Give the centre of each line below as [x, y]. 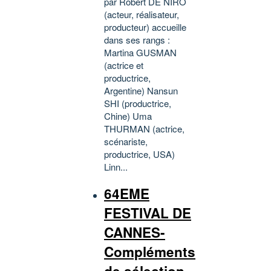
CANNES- [135, 233]
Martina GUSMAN [140, 52]
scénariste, [126, 141]
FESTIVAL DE [148, 213]
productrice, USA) [139, 154]
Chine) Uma [128, 116]
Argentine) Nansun [141, 90]
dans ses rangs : [137, 39]
